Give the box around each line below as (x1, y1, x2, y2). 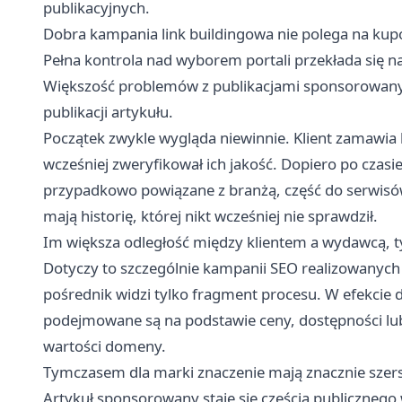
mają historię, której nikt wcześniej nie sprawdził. (43, 205, 378, 226)
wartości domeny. (43, 335, 166, 356)
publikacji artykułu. (43, 100, 173, 122)
